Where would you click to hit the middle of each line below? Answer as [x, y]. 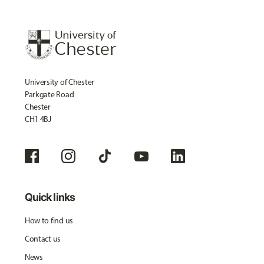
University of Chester [60, 82]
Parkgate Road [49, 95]
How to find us [49, 221]
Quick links [49, 197]
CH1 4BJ [38, 119]
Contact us [43, 239]
